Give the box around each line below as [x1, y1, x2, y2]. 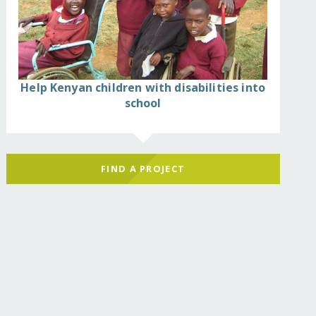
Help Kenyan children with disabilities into [20, 80, 266, 96]
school [124, 95, 162, 111]
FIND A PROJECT [101, 162, 186, 175]
